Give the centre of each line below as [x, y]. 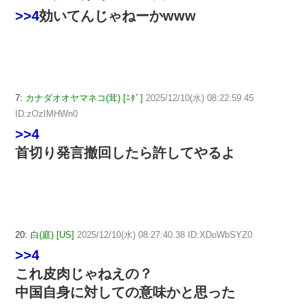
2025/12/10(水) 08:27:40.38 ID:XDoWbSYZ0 [165, 234]
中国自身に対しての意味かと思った [125, 292]
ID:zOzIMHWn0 [46, 114]
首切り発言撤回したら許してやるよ [125, 153]
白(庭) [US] [52, 234]
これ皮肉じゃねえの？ [84, 273]
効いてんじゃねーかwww [118, 16]
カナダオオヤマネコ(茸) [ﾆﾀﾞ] [84, 98]
